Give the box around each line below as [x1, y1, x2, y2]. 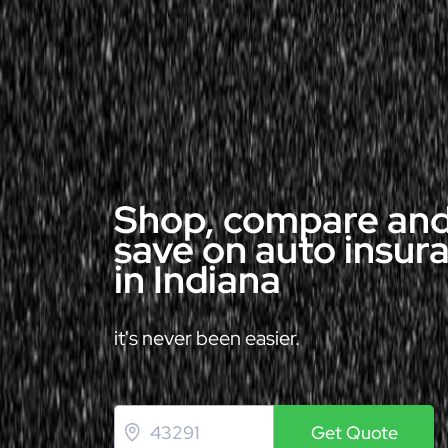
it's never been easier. [114, 325, 300, 351]
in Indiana [114, 254, 281, 305]
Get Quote [310, 421, 398, 444]
